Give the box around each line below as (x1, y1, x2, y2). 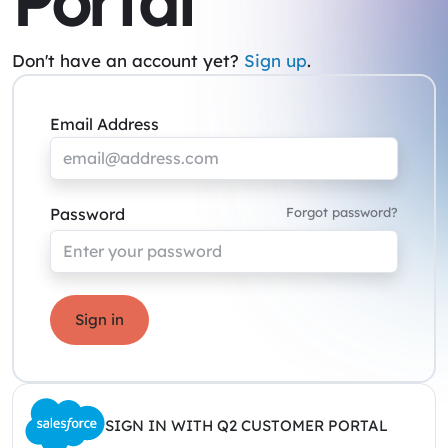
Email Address (50, 114, 159, 134)
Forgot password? (286, 204, 398, 220)
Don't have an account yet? (12, 50, 244, 71)
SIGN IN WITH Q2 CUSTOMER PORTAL (105, 415, 388, 435)
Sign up (244, 50, 307, 71)
